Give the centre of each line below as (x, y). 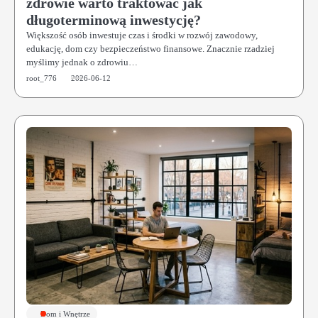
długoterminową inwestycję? (114, 20)
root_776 (42, 78)
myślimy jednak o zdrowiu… (82, 62)
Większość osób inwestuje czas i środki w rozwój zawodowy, (142, 35)
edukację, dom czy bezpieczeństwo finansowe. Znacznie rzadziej (150, 49)
